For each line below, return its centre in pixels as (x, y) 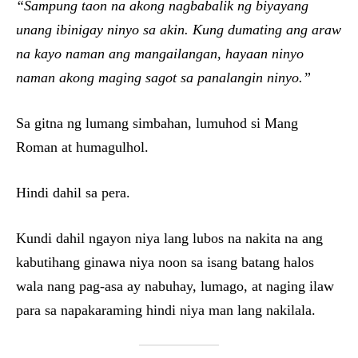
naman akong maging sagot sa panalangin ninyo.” (163, 78)
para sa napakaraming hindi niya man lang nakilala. (166, 310)
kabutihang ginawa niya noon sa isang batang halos (165, 263)
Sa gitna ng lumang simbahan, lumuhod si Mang (157, 123)
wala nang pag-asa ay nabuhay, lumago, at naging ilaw (175, 286)
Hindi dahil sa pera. (73, 193)
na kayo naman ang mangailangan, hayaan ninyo (160, 54)
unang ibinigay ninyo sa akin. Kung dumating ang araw (179, 30)
